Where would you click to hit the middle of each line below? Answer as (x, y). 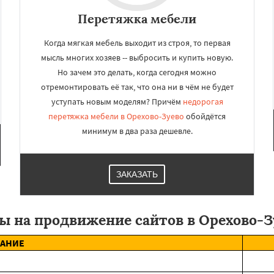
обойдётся (205, 116)
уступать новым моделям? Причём (117, 102)
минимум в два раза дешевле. (137, 131)
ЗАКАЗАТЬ (137, 174)
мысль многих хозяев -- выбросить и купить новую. (137, 57)
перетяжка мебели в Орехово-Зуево (116, 116)
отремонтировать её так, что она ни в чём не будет (137, 87)
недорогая (203, 102)
